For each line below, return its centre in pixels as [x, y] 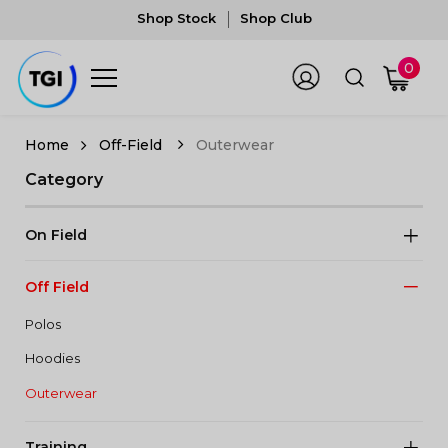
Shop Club [275, 18]
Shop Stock [176, 18]
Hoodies [52, 358]
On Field [56, 235]
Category [64, 179]
